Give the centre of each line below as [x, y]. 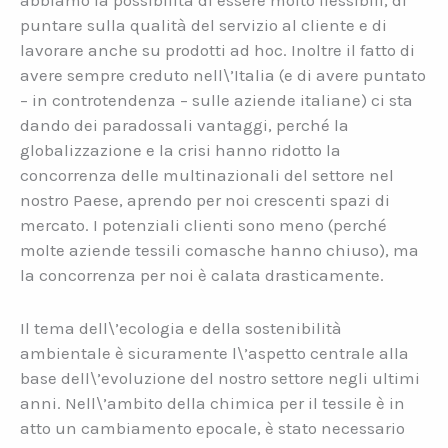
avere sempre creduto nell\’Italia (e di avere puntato [223, 75]
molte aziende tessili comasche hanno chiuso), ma [219, 250]
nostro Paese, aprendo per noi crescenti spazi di [205, 200]
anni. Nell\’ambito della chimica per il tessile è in [212, 402]
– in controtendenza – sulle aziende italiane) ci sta [216, 100]
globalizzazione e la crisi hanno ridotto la [180, 150]
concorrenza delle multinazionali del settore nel [207, 175]
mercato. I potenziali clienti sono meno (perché [203, 225]
